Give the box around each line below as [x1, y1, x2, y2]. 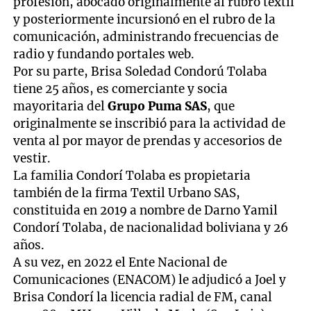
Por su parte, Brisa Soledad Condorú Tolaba [13, 64, 268, 80]
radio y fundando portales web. [13, 47, 195, 62]
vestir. [13, 151, 51, 167]
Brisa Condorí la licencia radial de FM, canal [13, 289, 273, 305]
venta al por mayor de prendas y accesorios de [13, 133, 283, 149]
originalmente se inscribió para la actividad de [13, 116, 286, 132]
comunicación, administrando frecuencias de [13, 29, 279, 45]
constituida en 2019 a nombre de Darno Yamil [13, 203, 278, 219]
